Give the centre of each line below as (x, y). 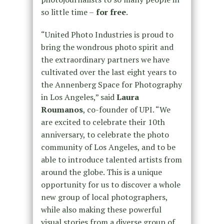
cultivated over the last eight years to (108, 72)
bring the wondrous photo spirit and (107, 47)
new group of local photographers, (104, 197)
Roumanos (62, 110)
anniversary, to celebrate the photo (105, 135)
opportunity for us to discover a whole (110, 185)
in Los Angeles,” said (78, 97)
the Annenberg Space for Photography (111, 85)
